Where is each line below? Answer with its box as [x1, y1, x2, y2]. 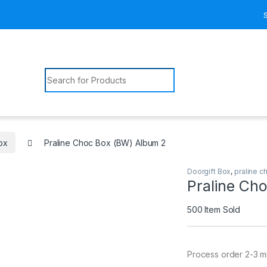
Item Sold [204, 204, 241, 215]
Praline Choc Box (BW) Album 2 [44, 137, 166, 148]
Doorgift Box [187, 167, 231, 176]
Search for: [44, 67, 91, 77]
